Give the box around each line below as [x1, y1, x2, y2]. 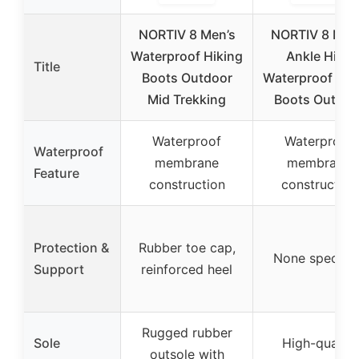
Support [34, 260, 84, 277]
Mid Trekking [147, 91, 226, 107]
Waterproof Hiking [131, 47, 243, 64]
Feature [34, 164, 79, 181]
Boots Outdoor [141, 69, 232, 86]
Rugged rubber [141, 324, 232, 341]
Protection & [34, 239, 109, 256]
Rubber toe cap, [138, 239, 236, 256]
